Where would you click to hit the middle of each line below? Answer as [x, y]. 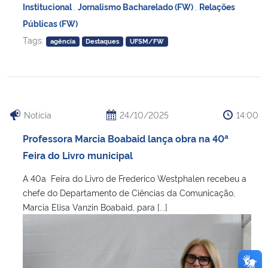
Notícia [38, 115]
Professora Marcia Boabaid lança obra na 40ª [126, 138]
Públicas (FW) [50, 23]
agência [63, 41]
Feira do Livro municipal [78, 155]
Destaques [103, 41]
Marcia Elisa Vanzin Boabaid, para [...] [95, 207]
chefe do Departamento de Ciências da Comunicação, [129, 193]
